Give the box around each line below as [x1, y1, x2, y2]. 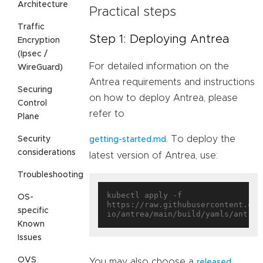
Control [18, 99, 47, 107]
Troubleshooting [18, 170, 83, 179]
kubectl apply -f [107, 191, 182, 200]
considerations [18, 148, 76, 157]
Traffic [18, 22, 45, 31]
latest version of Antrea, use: [89, 151, 218, 161]
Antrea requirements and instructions [89, 77, 255, 87]
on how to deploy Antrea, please [89, 93, 238, 103]
